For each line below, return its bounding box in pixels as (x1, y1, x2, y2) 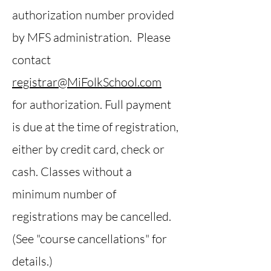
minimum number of (12, 186, 116, 201)
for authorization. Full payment (12, 97, 171, 112)
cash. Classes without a (12, 164, 132, 179)
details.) (12, 253, 53, 269)
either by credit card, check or (12, 142, 165, 157)
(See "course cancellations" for (12, 231, 167, 246)
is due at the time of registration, (12, 119, 178, 134)
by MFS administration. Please (12, 30, 171, 45)
